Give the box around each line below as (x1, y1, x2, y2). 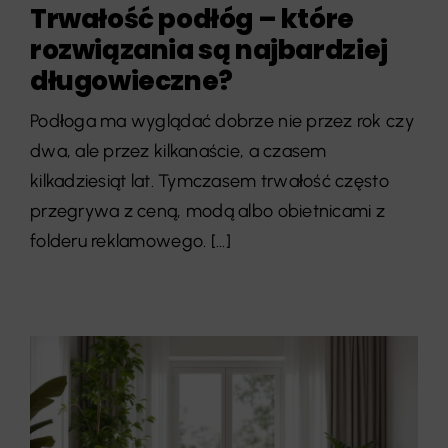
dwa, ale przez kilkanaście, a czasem (29, 139, 327, 162)
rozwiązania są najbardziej (29, 30, 388, 68)
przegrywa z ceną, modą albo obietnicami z (29, 199, 386, 222)
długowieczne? (29, 61, 233, 99)
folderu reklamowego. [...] (29, 229, 231, 252)
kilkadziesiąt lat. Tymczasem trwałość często (29, 169, 389, 192)
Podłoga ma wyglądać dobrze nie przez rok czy (29, 109, 414, 132)
